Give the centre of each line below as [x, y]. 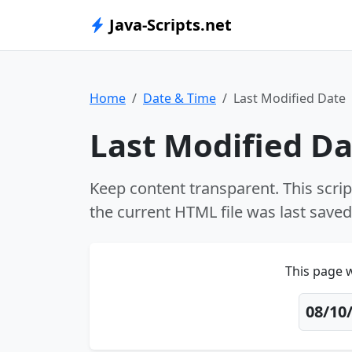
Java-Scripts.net [169, 25]
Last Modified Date [290, 98]
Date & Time [180, 98]
